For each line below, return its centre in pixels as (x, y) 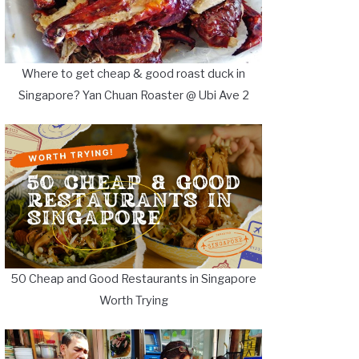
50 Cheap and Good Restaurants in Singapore (133, 279)
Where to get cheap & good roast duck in (133, 73)
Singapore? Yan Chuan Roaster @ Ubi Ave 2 (133, 95)
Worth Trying (133, 301)
